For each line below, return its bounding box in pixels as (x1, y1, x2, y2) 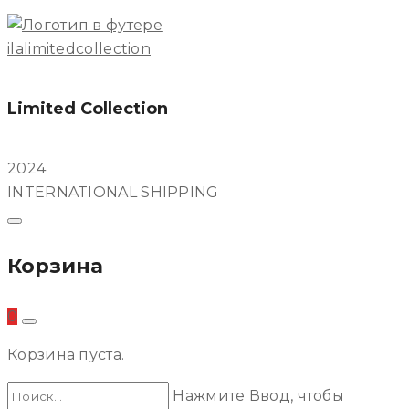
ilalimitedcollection (7, 39, 151, 58)
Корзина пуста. (7, 346, 125, 364)
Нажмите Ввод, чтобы (173, 387, 345, 405)
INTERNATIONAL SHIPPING (7, 183, 219, 201)
